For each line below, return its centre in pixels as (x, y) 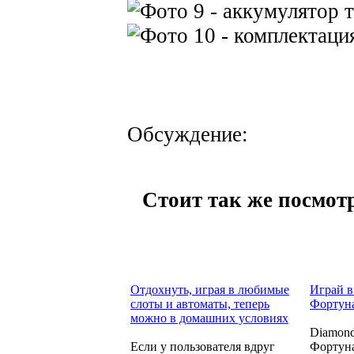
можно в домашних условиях (209, 318)
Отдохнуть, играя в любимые (210, 289)
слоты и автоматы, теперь (200, 303)
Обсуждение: (188, 135)
